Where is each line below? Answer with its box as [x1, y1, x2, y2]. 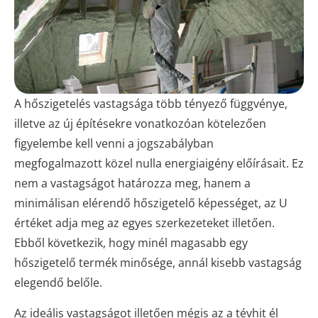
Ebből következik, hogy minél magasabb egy [14, 235, 248, 251]
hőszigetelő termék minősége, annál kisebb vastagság [14, 255, 302, 271]
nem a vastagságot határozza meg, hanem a [14, 175, 251, 192]
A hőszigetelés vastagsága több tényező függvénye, [14, 96, 287, 112]
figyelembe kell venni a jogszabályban [14, 136, 214, 152]
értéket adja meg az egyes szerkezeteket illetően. [14, 215, 275, 231]
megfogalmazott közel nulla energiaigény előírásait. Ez [14, 155, 304, 172]
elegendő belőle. [14, 275, 105, 291]
